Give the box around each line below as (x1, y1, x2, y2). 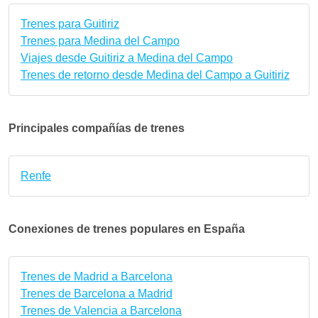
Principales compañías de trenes (9, 121, 185, 134)
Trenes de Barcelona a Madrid (21, 287, 172, 300)
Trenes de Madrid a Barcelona (21, 270, 172, 283)
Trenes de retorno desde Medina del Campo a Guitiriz (21, 68, 290, 81)
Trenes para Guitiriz (21, 17, 119, 30)
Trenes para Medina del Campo (21, 34, 180, 47)
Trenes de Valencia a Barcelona (21, 304, 182, 317)
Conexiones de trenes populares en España (9, 222, 245, 235)
